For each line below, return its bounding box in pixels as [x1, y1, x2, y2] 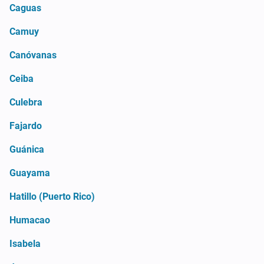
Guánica [9, 143, 44, 155]
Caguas [9, 2, 41, 14]
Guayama [9, 167, 50, 179]
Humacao [9, 214, 50, 226]
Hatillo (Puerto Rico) [9, 190, 95, 202]
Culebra [9, 96, 42, 108]
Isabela [9, 237, 41, 249]
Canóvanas [9, 49, 57, 61]
